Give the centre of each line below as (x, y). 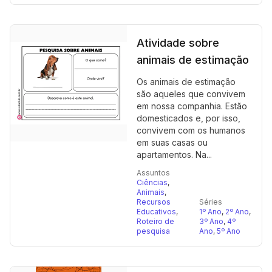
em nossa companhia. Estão (192, 106)
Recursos (154, 202)
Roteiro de (155, 221)
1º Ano (210, 212)
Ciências (152, 182)
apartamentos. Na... (174, 155)
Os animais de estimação (186, 82)
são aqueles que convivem (191, 94)
